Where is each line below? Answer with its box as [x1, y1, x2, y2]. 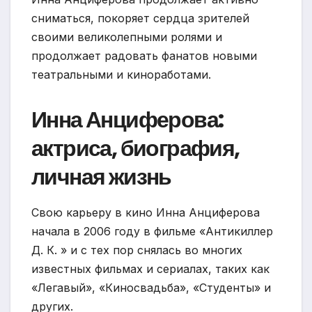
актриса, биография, [31, 132, 240, 164]
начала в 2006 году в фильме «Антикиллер [31, 224, 273, 238]
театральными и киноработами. [31, 67, 211, 81]
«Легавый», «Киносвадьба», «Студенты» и [31, 280, 271, 295]
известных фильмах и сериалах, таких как [31, 261, 270, 276]
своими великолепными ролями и [31, 29, 222, 44]
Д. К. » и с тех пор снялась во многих [31, 242, 242, 257]
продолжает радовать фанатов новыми [31, 48, 257, 63]
